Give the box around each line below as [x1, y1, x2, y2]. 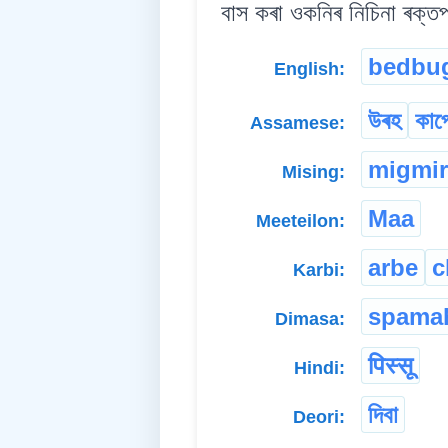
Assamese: [250, 113, 345, 134]
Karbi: [293, 260, 345, 281]
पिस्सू [368, 352, 413, 380]
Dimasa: [275, 309, 345, 330]
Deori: [293, 407, 345, 428]
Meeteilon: [256, 211, 345, 232]
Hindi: [294, 358, 345, 379]
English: [274, 59, 345, 80]
